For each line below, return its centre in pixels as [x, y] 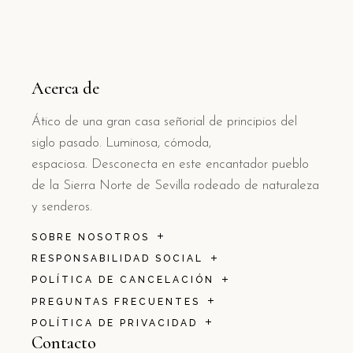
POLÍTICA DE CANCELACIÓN [123, 280]
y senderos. [62, 206]
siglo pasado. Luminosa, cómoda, [121, 143]
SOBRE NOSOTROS [91, 237]
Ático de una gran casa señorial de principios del [164, 121]
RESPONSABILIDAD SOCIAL [117, 259]
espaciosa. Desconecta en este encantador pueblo [170, 164]
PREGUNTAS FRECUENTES [116, 301]
